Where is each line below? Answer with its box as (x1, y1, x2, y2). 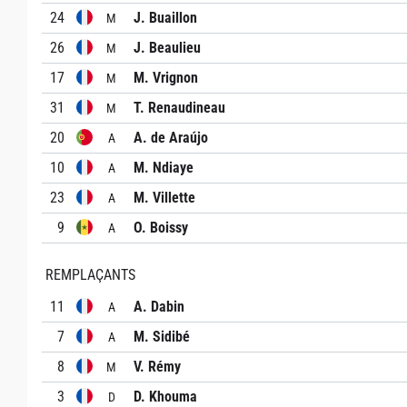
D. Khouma (134, 388, 197, 405)
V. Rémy (134, 358, 181, 375)
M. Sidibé (134, 328, 190, 345)
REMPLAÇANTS (45, 266, 135, 283)
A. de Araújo (134, 129, 208, 146)
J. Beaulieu (134, 39, 201, 56)
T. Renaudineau (134, 99, 225, 116)
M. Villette (134, 189, 195, 206)
